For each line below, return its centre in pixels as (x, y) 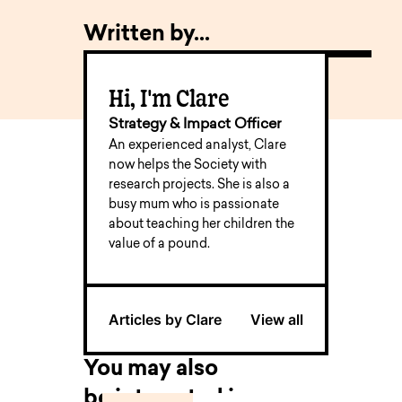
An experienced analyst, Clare (198, 146)
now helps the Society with (188, 166)
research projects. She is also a (200, 185)
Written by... (147, 35)
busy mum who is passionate (194, 205)
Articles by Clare (166, 319)
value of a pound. (160, 245)
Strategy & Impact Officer (195, 125)
